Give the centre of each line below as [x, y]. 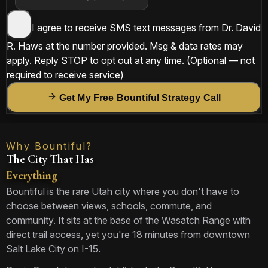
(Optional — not [221, 60]
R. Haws [25, 46]
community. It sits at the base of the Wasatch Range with [128, 220]
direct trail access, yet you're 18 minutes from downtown [128, 234]
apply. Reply [33, 60]
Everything [32, 175]
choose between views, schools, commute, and [109, 206]
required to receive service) [65, 75]
